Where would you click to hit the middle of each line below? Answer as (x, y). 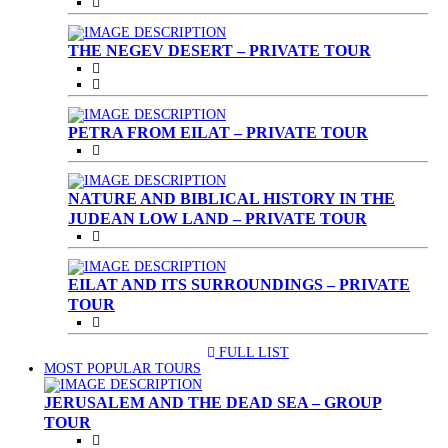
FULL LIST (252, 352)
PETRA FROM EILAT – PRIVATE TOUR (218, 132)
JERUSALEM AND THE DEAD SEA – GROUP (213, 402)
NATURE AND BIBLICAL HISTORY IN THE (231, 198)
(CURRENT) (237, 367)
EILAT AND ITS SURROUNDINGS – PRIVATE (239, 284)
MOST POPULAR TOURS (122, 368)
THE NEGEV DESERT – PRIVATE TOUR (219, 50)
